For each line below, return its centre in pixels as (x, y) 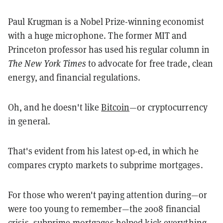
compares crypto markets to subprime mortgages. (106, 165)
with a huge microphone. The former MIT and (98, 35)
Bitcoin (115, 107)
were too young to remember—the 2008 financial (104, 209)
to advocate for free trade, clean (150, 63)
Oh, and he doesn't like (55, 107)
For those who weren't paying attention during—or (108, 195)
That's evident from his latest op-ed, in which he (103, 151)
